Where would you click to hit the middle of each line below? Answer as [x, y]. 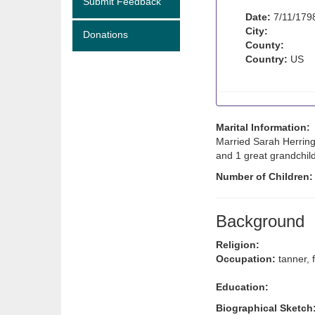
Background [260, 221]
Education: [242, 287]
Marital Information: [263, 127]
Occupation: [246, 259]
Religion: [238, 245]
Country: [266, 59]
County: [265, 45]
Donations [105, 34]
